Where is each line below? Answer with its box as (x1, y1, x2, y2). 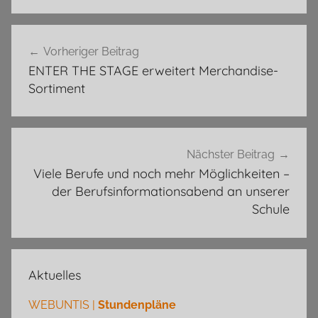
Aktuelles (28, 266, 81, 283)
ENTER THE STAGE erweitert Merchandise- (28, 62, 278, 79)
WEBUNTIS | (28, 297, 98, 312)
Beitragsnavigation (11, 26, 178, 48)
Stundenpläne (98, 297, 176, 312)
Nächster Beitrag (187, 148, 275, 162)
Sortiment (28, 79, 85, 97)
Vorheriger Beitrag (43, 44, 139, 58)
